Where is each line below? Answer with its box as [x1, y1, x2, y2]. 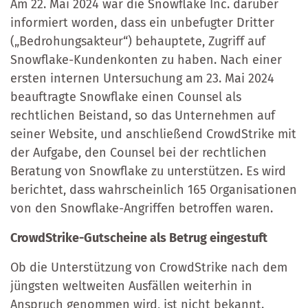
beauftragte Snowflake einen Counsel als [10, 89, 241, 104]
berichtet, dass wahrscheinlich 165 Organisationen [10, 181, 297, 197]
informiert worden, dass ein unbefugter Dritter [10, 14, 274, 30]
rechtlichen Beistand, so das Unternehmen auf [10, 107, 275, 123]
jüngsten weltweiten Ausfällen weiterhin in [10, 278, 252, 294]
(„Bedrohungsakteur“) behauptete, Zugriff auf [10, 33, 265, 49]
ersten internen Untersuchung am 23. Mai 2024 [10, 70, 274, 86]
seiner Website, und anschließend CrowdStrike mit [10, 126, 296, 142]
